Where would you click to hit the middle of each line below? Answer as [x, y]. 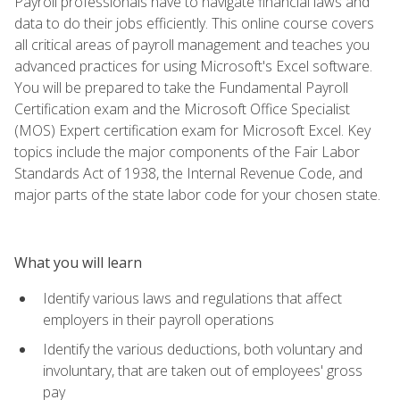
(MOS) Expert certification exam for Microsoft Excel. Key [192, 130]
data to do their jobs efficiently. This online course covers [194, 23]
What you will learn [78, 262]
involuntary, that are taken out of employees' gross [203, 370]
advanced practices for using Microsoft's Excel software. [193, 66]
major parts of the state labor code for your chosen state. [197, 194]
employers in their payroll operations [158, 319]
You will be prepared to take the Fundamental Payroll [181, 87]
